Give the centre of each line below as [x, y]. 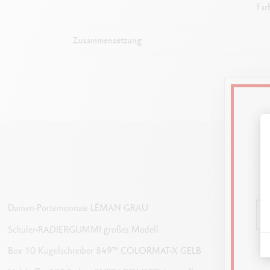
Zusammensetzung [107, 40]
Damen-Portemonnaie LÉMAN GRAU [78, 208]
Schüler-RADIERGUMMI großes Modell [83, 229]
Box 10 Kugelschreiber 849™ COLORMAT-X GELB [105, 251]
